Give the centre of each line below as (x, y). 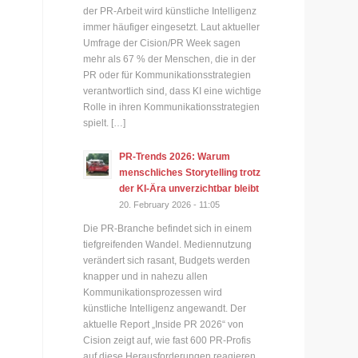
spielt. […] (105, 123)
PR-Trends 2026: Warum (175, 157)
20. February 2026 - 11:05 (170, 205)
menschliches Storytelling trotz (190, 173)
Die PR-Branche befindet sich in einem (168, 229)
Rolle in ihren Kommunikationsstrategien (172, 107)
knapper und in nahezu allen (146, 277)
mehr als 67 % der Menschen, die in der (170, 59)
